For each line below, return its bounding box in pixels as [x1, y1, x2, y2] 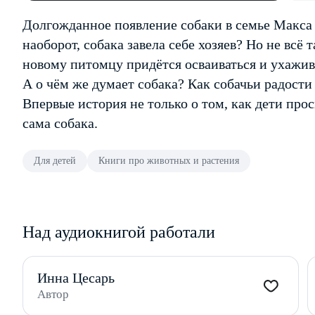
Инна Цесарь [37, 270, 115, 285]
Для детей [34, 155, 76, 166]
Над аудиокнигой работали [22, 223, 215, 241]
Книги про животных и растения [98, 155, 239, 166]
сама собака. [22, 115, 98, 131]
